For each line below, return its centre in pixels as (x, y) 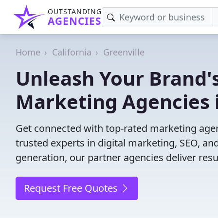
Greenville (124, 52)
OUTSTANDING (75, 11)
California (72, 52)
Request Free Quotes (72, 188)
